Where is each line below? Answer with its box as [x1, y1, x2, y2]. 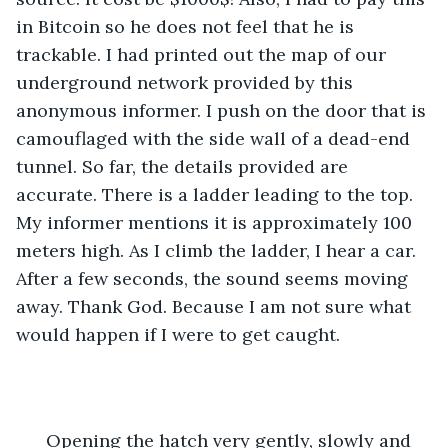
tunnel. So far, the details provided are [16, 154, 353, 178]
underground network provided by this [16, 70, 358, 94]
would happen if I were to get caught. [16, 322, 345, 346]
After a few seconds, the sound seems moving [16, 266, 413, 290]
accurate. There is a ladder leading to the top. [16, 182, 418, 206]
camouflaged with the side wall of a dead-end [16, 126, 415, 150]
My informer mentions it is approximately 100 [16, 210, 417, 234]
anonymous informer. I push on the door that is [16, 98, 431, 122]
